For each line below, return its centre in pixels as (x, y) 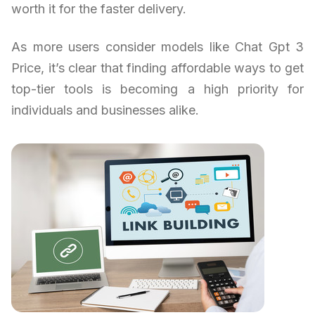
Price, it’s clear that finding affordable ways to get (157, 67)
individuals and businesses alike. (105, 110)
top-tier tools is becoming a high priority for (157, 89)
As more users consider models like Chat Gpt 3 (157, 46)
